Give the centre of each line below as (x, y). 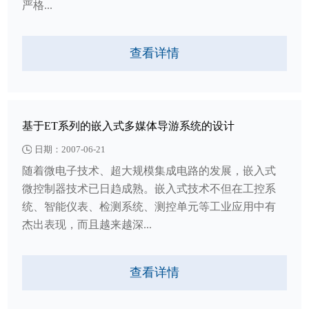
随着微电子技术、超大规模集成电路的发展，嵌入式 (149, 170)
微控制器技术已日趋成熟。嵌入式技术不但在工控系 (149, 188)
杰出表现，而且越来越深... (87, 224)
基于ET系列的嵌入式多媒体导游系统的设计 (129, 126)
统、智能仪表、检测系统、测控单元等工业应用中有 (149, 206)
